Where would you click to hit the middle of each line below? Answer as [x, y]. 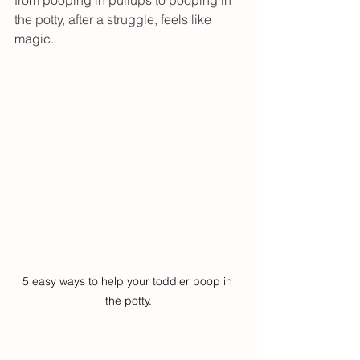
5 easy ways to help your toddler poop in [129, 282]
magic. [36, 39]
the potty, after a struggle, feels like [115, 19]
